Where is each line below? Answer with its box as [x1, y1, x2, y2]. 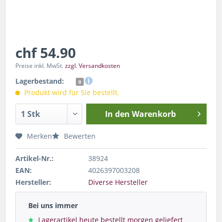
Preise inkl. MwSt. [15, 61, 65, 70]
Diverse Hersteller [88, 177, 148, 187]
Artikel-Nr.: [15, 153, 54, 163]
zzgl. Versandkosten [65, 61, 120, 70]
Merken [27, 131, 52, 141]
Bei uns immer [28, 200, 78, 210]
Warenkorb [131, 108, 176, 119]
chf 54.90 [15, 43, 76, 62]
